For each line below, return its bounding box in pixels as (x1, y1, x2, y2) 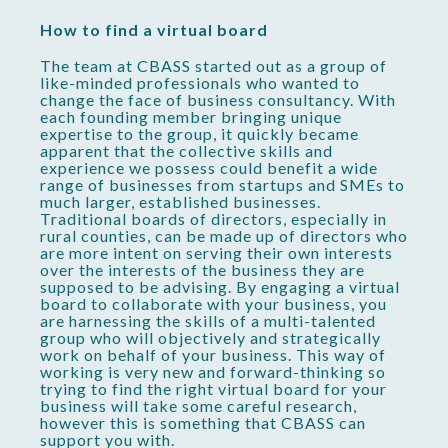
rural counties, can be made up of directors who (40, 226, 408, 246)
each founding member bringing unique (40, 107, 342, 127)
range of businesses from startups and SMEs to (40, 175, 405, 195)
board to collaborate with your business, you (40, 294, 387, 314)
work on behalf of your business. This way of (40, 345, 386, 365)
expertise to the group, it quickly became (40, 124, 359, 144)
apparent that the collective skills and (40, 141, 333, 161)
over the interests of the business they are (40, 260, 365, 280)
